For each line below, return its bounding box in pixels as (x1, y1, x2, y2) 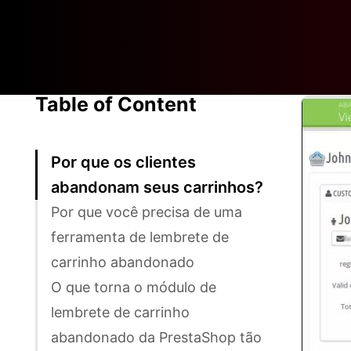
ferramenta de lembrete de (51, 228, 229, 245)
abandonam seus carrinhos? (51, 177, 263, 197)
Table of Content (35, 92, 197, 116)
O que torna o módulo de (51, 278, 216, 295)
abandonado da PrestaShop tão (51, 328, 262, 346)
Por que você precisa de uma (51, 203, 242, 220)
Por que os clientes (51, 152, 196, 172)
